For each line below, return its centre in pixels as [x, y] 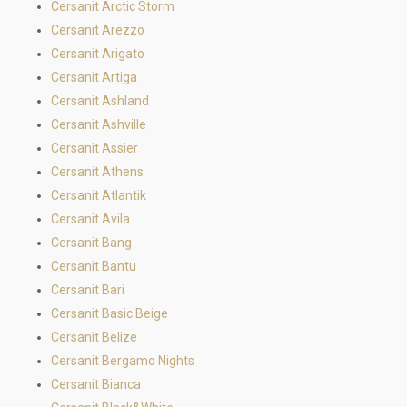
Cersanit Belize [94, 337]
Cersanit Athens [97, 172]
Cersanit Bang [91, 243]
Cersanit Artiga [94, 77]
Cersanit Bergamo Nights [123, 361]
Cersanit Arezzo [98, 30]
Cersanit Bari [88, 290]
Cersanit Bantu [94, 266]
